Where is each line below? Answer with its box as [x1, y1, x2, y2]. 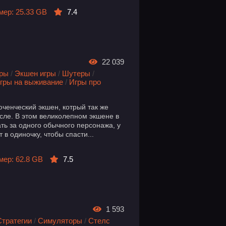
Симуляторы [38, 216, 83, 225]
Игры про [69, 77, 101, 86]
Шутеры [62, 69, 91, 78]
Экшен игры [15, 69, 56, 78]
